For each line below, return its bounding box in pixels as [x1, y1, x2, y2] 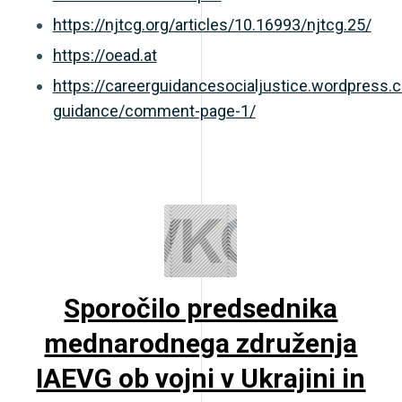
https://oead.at [52, 45, 157, 65]
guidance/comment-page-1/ [52, 100, 256, 120]
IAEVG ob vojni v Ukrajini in [36, 362, 366, 394]
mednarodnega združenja [44, 327, 358, 359]
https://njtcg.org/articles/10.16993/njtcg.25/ [52, 14, 371, 34]
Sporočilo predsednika [64, 292, 338, 324]
